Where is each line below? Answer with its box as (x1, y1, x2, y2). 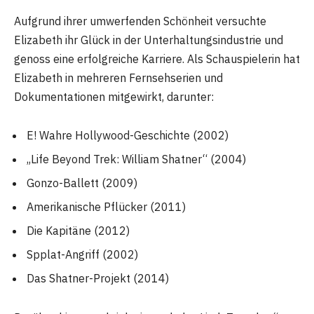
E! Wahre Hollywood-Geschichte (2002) (27, 128, 228, 143)
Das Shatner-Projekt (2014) (27, 271, 169, 286)
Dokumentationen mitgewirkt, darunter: (14, 89, 214, 104)
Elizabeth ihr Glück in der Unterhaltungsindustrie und (14, 32, 283, 47)
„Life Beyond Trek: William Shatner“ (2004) (27, 152, 246, 167)
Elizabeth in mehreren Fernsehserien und (14, 70, 223, 85)
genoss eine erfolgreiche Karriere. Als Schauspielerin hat (14, 51, 300, 66)
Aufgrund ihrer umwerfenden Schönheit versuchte (14, 13, 266, 28)
